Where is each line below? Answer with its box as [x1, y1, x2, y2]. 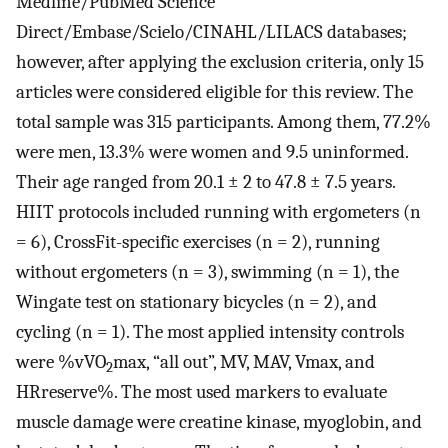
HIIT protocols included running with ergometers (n [16, 201, 421, 224]
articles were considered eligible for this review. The [16, 81, 413, 104]
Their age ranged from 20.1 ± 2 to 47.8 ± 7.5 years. [16, 171, 395, 194]
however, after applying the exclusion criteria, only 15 [16, 51, 424, 74]
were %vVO [16, 351, 106, 374]
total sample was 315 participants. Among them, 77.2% [16, 111, 431, 134]
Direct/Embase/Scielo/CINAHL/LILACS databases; [16, 21, 407, 44]
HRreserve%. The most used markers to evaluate [16, 381, 387, 404]
